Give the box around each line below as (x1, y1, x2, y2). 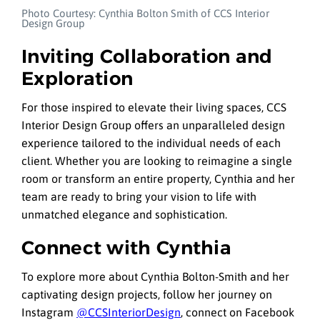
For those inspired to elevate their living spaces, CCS (21, 100, 286, 114)
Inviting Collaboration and (21, 45, 273, 69)
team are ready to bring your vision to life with (21, 189, 256, 203)
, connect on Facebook (181, 305, 294, 319)
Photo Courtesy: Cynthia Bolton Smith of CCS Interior (21, 7, 269, 20)
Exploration (21, 67, 134, 91)
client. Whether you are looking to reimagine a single (21, 154, 292, 167)
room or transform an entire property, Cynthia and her (21, 171, 295, 185)
